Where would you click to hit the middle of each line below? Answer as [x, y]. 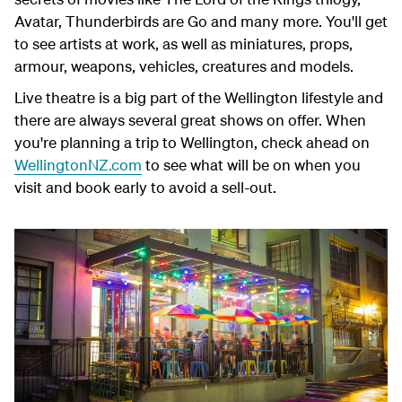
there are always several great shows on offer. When [190, 119]
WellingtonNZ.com [78, 164]
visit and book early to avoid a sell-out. [145, 187]
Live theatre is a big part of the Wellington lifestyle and [199, 97]
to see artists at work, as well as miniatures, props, [184, 43]
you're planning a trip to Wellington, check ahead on [192, 142]
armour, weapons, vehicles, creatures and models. [184, 66]
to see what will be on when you [251, 164]
